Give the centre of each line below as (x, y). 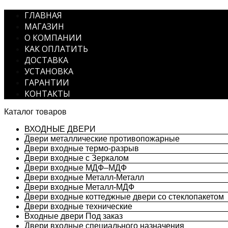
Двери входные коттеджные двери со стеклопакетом (124, 197)
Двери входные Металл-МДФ (79, 187)
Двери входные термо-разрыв (82, 148)
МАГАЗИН (44, 26)
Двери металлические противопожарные (102, 139)
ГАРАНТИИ (47, 82)
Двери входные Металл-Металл (84, 177)
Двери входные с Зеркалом (77, 158)
